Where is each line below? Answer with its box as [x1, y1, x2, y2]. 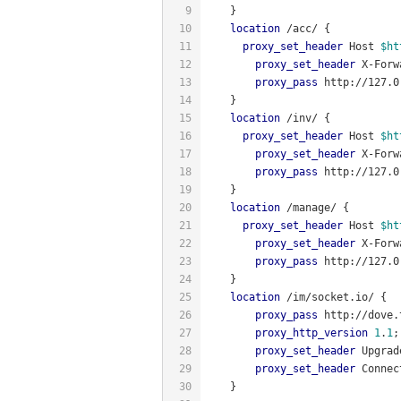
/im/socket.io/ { [280, 290, 387, 303]
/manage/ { [280, 200, 349, 214]
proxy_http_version [255, 326, 368, 339]
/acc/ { [280, 21, 330, 35]
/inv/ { [280, 111, 330, 124]
